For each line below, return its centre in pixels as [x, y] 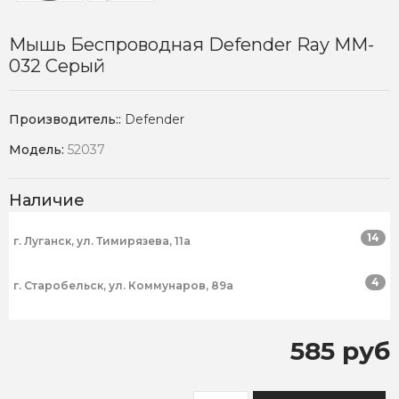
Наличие [47, 201]
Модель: [38, 150]
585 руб [340, 351]
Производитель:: [67, 120]
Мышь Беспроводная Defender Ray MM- [191, 45]
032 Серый [57, 66]
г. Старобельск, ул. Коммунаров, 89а [123, 286]
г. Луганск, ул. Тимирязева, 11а [102, 241]
